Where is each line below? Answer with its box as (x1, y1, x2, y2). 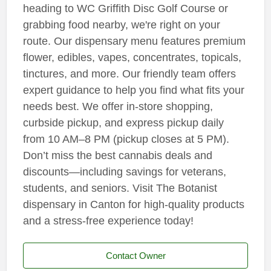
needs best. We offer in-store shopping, (22, 100, 213, 113)
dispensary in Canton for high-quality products (22, 198, 244, 211)
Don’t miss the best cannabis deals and (22, 149, 212, 162)
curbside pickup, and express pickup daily (22, 117, 224, 129)
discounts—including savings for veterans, (22, 166, 226, 178)
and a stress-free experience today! (22, 215, 194, 227)
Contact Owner (105, 250, 166, 261)
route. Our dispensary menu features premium (22, 35, 246, 48)
